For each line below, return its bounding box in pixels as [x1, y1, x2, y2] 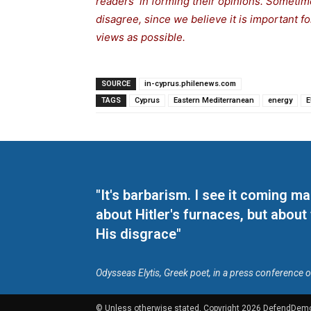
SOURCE [101, 79, 131, 89]
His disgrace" [96, 226, 181, 243]
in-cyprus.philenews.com [144, 79, 236, 89]
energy [268, 96, 292, 106]
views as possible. [96, 31, 185, 44]
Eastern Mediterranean [174, 96, 254, 106]
